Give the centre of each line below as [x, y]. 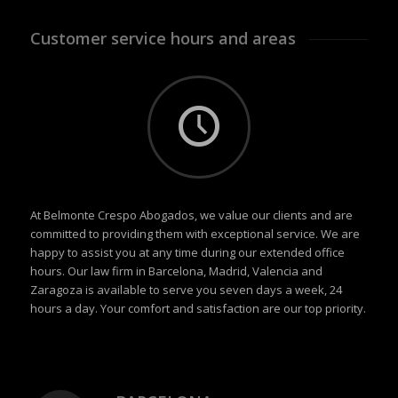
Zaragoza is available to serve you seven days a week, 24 [186, 289]
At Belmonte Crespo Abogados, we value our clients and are [191, 215]
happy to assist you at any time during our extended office [187, 252]
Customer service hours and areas [163, 38]
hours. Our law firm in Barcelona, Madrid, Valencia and [176, 271]
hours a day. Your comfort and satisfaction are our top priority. [198, 308]
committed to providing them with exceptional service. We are [195, 233]
